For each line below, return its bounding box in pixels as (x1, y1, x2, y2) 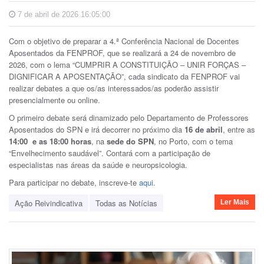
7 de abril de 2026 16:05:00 (15, 9, 110, 19)
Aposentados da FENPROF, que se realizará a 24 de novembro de (9, 47, 236, 58)
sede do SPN (107, 135, 154, 147)
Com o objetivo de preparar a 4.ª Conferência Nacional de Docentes (9, 35, 239, 47)
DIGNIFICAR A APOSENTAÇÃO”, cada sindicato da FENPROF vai (9, 70, 240, 82)
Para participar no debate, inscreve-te (9, 176, 139, 188)
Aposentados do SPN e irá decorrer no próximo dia (9, 123, 184, 135)
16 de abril (184, 123, 223, 135)
